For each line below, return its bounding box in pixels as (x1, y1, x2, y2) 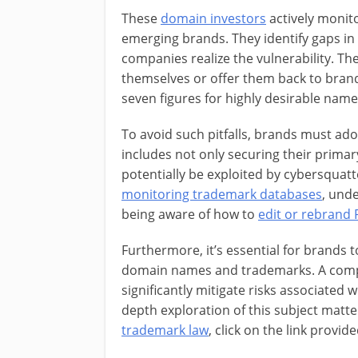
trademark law (121, 320, 209, 339)
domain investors (161, 9, 266, 27)
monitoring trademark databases (121, 185, 322, 203)
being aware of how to (121, 205, 258, 223)
